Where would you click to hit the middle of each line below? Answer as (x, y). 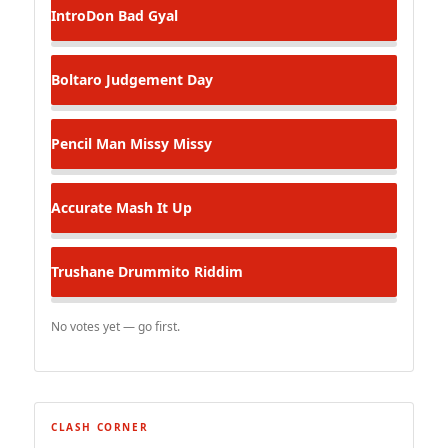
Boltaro (76, 79)
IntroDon (82, 15)
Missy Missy (169, 143)
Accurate (81, 207)
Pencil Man (88, 143)
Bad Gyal (146, 15)
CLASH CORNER (100, 426)
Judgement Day (157, 79)
